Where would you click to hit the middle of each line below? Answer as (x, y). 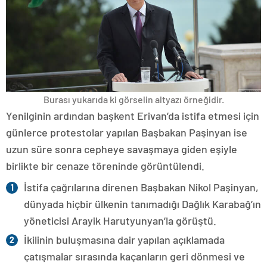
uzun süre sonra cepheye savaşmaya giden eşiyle (122, 149)
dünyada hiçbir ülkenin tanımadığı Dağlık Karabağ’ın (142, 204)
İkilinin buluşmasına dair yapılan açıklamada (124, 240)
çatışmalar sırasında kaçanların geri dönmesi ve (134, 257)
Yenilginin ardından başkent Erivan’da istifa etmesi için (133, 116)
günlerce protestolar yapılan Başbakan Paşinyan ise (127, 133)
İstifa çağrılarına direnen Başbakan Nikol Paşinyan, (141, 187)
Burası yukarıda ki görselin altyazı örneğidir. (133, 100)
